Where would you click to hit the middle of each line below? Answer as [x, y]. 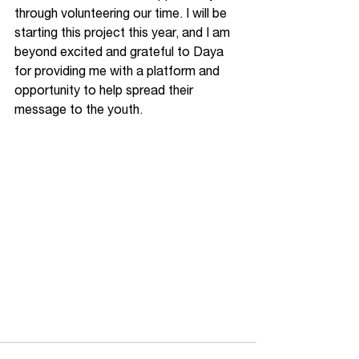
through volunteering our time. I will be [122, 13]
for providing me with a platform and [119, 71]
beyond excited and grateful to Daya [121, 51]
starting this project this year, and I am [124, 32]
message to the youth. [80, 109]
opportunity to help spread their [105, 90]
